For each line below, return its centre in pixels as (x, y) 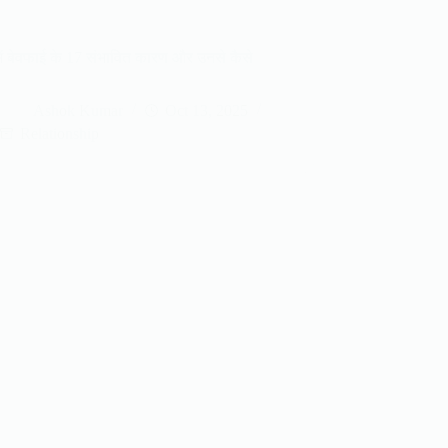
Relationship (60, 133)
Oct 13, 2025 (207, 110)
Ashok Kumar (78, 110)
